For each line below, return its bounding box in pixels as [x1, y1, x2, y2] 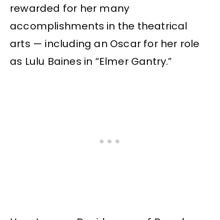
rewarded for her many [10, 1, 130, 16]
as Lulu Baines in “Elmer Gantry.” [10, 55, 172, 69]
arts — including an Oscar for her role [10, 37, 200, 51]
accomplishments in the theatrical [10, 19, 188, 33]
